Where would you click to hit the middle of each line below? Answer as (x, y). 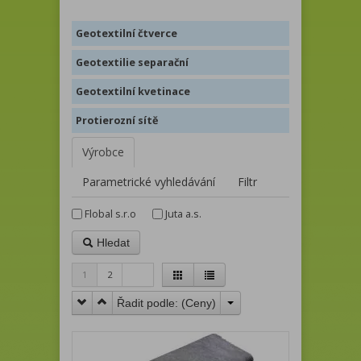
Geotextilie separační (132, 62)
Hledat (112, 242)
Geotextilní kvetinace (133, 91)
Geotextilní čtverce (127, 33)
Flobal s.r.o (110, 214)
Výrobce (103, 151)
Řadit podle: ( (151, 303)
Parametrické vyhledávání (149, 181)
